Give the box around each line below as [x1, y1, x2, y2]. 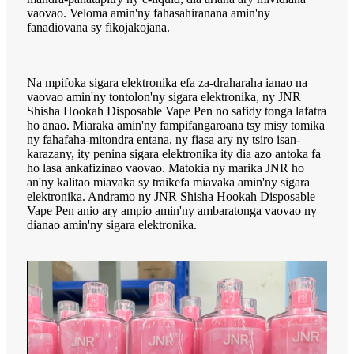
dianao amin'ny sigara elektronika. [27, 217, 197, 232]
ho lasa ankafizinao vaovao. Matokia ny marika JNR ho [27, 160, 304, 175]
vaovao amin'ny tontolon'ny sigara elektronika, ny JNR [27, 89, 301, 104]
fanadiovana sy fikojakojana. [27, 20, 170, 34]
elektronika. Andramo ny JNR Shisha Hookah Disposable [27, 189, 315, 203]
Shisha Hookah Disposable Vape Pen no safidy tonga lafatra [27, 104, 326, 118]
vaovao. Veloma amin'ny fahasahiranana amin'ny [27, 6, 270, 20]
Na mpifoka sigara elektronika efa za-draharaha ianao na [27, 75, 307, 89]
